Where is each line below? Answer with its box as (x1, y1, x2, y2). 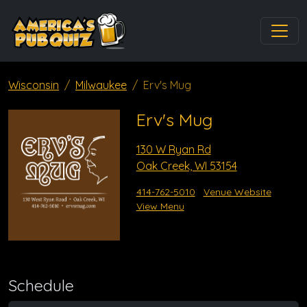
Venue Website (203, 186, 271, 198)
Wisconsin (8, 78, 59, 92)
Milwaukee (75, 78, 127, 92)
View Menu (136, 200, 184, 212)
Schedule (8, 275, 74, 295)
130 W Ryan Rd (136, 143, 211, 156)
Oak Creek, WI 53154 (136, 159, 237, 173)
